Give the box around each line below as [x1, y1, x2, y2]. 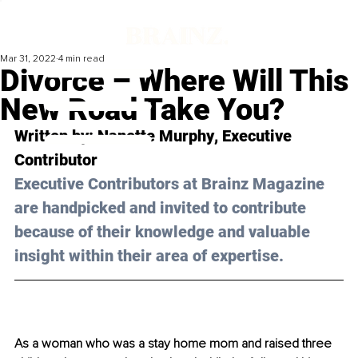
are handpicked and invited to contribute [14, 198, 310, 218]
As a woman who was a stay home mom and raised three [14, 336, 335, 352]
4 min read [58, 53, 105, 66]
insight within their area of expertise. [14, 246, 284, 266]
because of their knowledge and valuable [14, 222, 314, 242]
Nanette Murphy [97, 126, 214, 146]
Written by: [14, 126, 97, 146]
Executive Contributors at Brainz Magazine [14, 174, 328, 194]
